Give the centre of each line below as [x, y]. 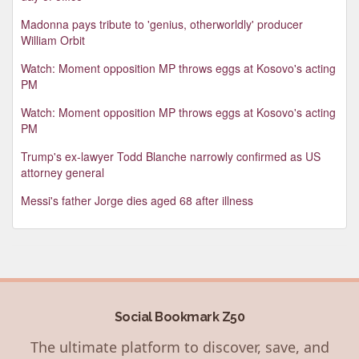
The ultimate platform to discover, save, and [179, 347]
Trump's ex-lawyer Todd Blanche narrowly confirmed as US [171, 156]
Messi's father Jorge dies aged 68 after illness [137, 200]
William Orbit [53, 40]
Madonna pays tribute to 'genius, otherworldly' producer [162, 24]
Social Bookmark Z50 [179, 317]
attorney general [63, 172]
